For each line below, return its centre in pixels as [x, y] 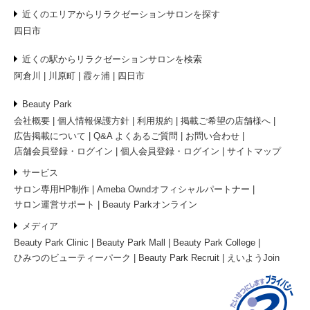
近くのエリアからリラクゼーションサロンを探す [121, 15]
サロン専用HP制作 [52, 190]
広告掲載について [50, 136]
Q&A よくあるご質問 [136, 136]
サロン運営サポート [54, 205]
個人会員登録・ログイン [170, 152]
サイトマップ [254, 152]
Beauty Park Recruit [179, 258]
